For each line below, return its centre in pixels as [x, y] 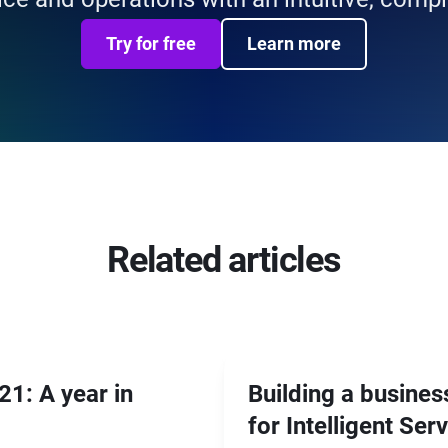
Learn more [294, 43]
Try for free [151, 43]
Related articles [224, 260]
